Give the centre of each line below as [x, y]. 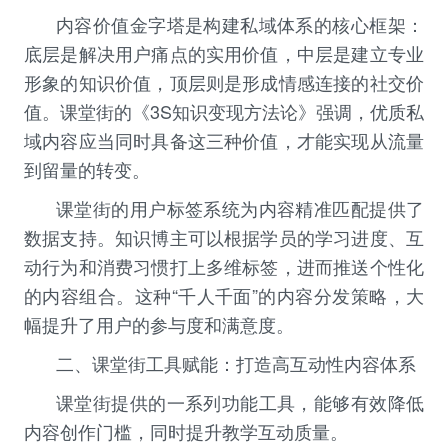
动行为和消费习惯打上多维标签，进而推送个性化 [224, 266]
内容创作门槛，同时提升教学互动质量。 [186, 431]
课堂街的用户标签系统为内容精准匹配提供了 [240, 208]
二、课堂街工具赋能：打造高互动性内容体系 [236, 363]
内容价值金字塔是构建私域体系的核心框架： [240, 24]
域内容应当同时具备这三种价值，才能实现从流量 [224, 140]
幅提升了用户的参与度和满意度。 [159, 324]
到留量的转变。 [87, 169]
